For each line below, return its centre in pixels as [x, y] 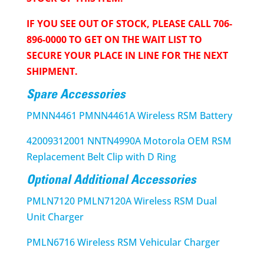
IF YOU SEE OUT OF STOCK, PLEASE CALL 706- [129, 23]
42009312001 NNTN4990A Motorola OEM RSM [129, 141]
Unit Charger [55, 217]
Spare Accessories [76, 95]
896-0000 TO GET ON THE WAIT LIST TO [114, 39]
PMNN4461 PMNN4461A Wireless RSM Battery [129, 115]
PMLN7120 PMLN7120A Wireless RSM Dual [121, 201]
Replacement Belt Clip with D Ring [101, 156]
